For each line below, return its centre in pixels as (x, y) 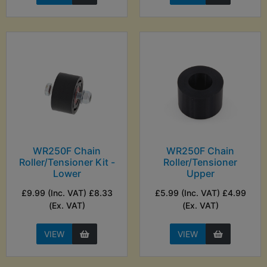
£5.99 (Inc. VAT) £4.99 (200, 193)
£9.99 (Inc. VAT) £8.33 (67, 193)
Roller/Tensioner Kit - (67, 162)
